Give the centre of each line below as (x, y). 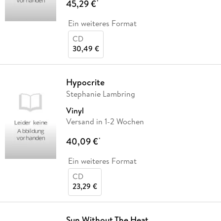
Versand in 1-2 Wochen (105, 121)
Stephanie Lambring (100, 93)
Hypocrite (85, 82)
